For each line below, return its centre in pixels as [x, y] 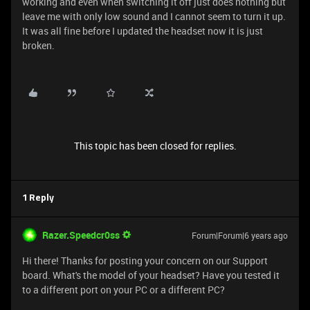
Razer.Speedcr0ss [81, 235]
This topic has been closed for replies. [155, 146]
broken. [38, 45]
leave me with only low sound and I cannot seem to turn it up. [154, 16]
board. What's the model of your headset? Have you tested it [151, 275]
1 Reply [38, 198]
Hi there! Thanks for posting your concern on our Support [145, 261]
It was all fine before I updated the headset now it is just [143, 31]
